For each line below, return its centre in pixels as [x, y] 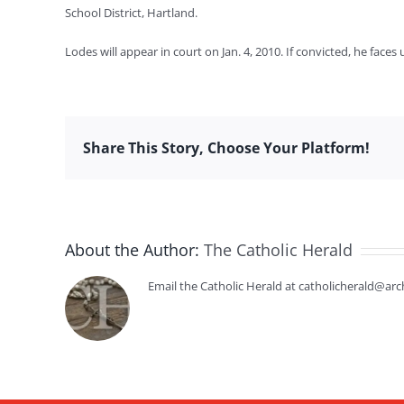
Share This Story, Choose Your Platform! [226, 147]
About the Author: [134, 250]
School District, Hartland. [131, 13]
